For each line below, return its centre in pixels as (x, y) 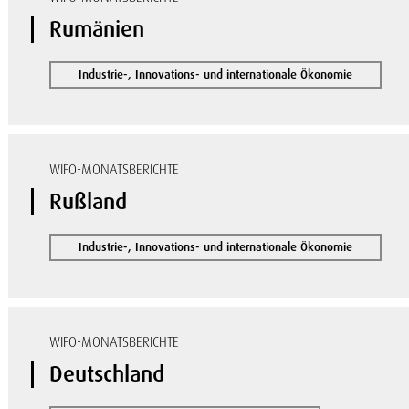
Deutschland (107, 374)
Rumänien (97, 29)
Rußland (89, 201)
